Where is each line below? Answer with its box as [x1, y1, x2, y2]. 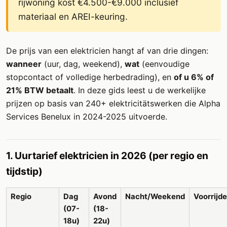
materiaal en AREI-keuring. [18, 11, 128, 22]
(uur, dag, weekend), [42, 58, 125, 69]
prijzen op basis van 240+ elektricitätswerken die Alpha [6, 98, 220, 108]
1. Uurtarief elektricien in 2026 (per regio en [6, 149, 208, 162]
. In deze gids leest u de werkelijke [73, 85, 206, 95]
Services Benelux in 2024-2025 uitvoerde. [6, 111, 167, 122]
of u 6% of [174, 71, 214, 82]
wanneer [6, 58, 42, 69]
